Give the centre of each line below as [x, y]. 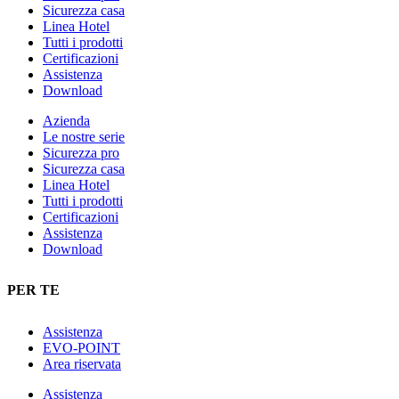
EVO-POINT [81, 347]
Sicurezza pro [81, 153]
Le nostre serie [84, 137]
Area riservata [82, 363]
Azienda [66, 121]
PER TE [33, 290]
